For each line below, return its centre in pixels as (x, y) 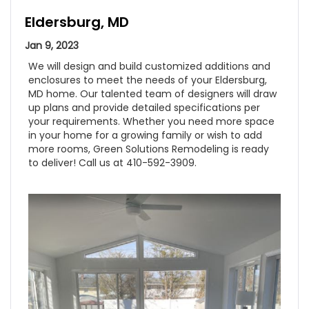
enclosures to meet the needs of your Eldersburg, (148, 80)
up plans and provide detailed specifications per (144, 108)
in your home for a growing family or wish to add (145, 135)
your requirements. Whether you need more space (151, 121)
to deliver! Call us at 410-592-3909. (112, 163)
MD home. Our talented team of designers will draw (152, 94)
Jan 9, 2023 (52, 46)
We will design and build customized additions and (149, 66)
